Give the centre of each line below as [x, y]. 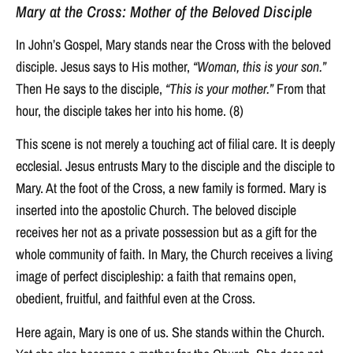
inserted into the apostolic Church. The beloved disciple [156, 210]
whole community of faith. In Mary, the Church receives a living [174, 255]
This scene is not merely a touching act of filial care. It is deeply [175, 144]
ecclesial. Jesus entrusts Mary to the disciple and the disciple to [175, 166]
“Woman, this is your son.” [260, 66]
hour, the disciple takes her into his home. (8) [130, 110]
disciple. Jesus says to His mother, [104, 66]
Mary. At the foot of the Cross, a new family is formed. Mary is [171, 188]
